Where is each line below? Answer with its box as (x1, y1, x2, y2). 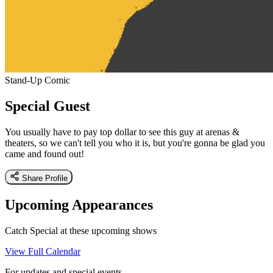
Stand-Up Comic (5, 74, 70, 85)
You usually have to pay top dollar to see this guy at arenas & (5, 126, 239, 137)
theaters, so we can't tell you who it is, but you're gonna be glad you (5, 137, 265, 148)
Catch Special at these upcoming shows (5, 225, 157, 236)
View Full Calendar (5, 246, 80, 257)
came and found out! (5, 148, 84, 159)
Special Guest (5, 97, 90, 114)
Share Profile (22, 173, 68, 183)
